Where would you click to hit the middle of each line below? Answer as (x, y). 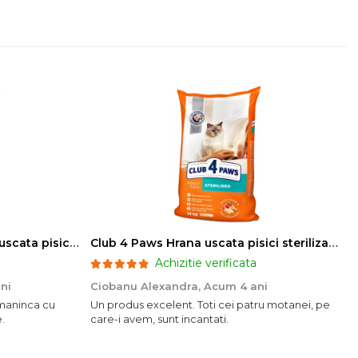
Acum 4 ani (236, 286)
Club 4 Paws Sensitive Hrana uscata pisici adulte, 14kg (74, 243)
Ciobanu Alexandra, (147, 286)
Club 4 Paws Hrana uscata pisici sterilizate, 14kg (333, 243)
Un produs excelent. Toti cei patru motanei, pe (210, 304)
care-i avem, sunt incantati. (159, 319)
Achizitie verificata (206, 263)
